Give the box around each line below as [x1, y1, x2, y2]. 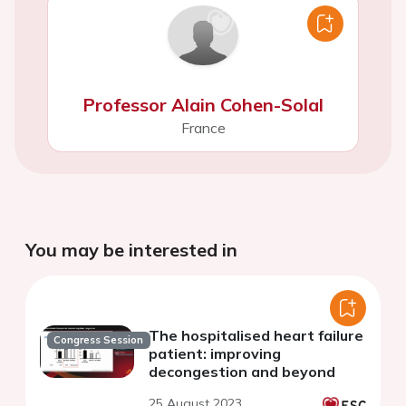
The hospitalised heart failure [149, 326, 363, 345]
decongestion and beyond [149, 362, 335, 382]
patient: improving [149, 344, 281, 363]
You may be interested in [25, 238, 237, 262]
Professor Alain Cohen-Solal [82, 93, 324, 117]
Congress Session [53, 333, 144, 346]
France [180, 119, 226, 138]
